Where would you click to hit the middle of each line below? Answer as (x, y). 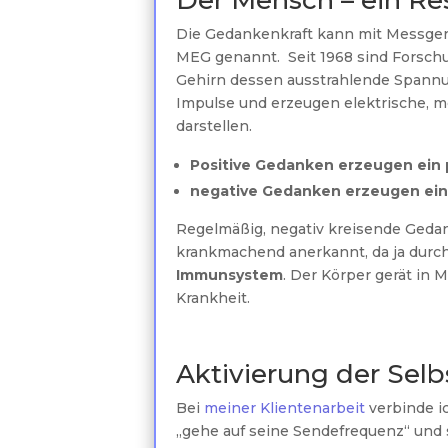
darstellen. (214, 126)
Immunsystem (230, 275)
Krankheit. (213, 298)
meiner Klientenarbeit (283, 408)
